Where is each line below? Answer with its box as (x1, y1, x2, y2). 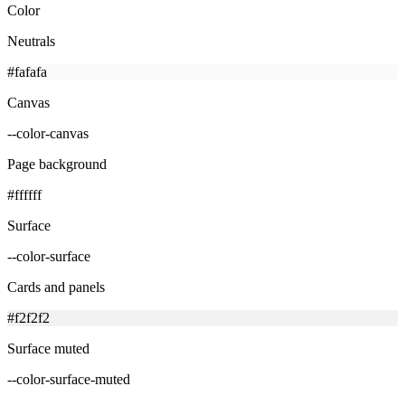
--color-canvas (7, 125, 89, 141)
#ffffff (7, 186, 42, 202)
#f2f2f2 (7, 309, 50, 325)
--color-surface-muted (7, 371, 130, 387)
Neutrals (7, 33, 55, 49)
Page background (7, 155, 107, 172)
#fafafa (7, 63, 47, 80)
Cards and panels (7, 278, 105, 295)
